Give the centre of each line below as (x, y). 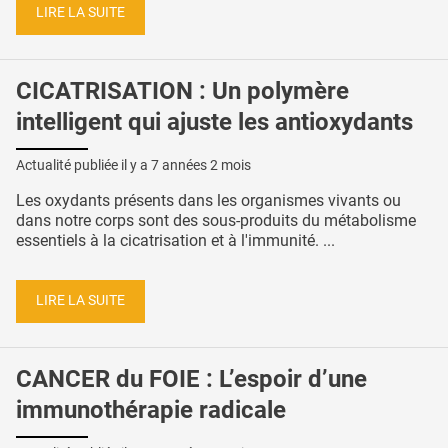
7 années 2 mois (201, 164)
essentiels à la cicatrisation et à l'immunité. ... (175, 240)
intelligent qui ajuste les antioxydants (214, 122)
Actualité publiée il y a (83, 164)
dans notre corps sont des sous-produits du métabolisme (216, 220)
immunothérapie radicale (151, 410)
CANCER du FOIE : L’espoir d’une (191, 379)
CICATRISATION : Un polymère (182, 91)
